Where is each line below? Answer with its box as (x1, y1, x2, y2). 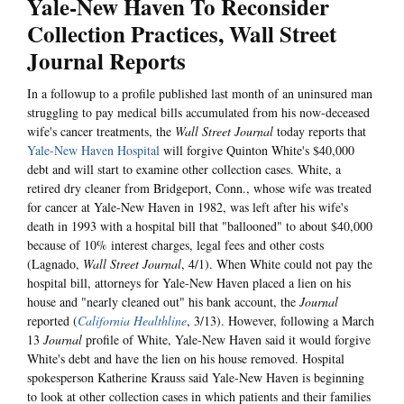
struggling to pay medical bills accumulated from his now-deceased (27, 104, 370, 122)
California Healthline (78, 312, 187, 330)
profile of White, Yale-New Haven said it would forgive (82, 331, 371, 349)
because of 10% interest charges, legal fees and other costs (27, 236, 324, 254)
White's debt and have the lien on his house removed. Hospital (27, 350, 344, 368)
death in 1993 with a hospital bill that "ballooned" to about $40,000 (27, 217, 372, 235)
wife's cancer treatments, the (27, 123, 175, 141)
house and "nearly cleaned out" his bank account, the (27, 293, 299, 311)
